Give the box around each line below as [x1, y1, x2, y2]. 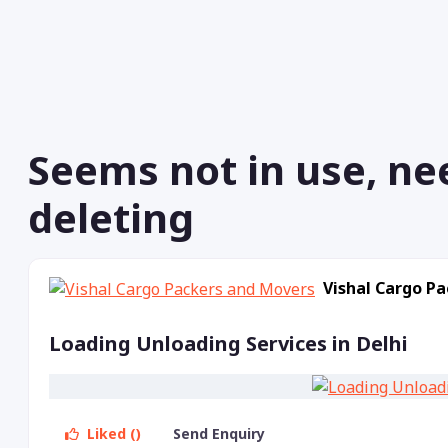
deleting [28, 189, 194, 245]
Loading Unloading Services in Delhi [49, 329, 408, 357]
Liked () [83, 424, 141, 444]
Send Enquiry [173, 424, 269, 444]
